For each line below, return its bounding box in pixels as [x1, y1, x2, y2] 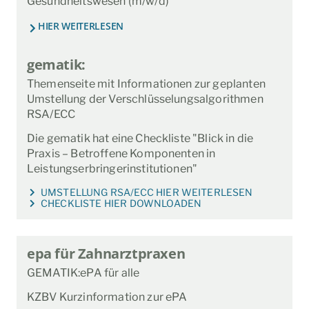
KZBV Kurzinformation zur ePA [27, 290, 188, 303]
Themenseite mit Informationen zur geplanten [27, 77, 266, 91]
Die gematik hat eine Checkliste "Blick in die [27, 132, 254, 146]
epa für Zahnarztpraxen [27, 244, 186, 263]
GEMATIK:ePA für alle [27, 266, 140, 280]
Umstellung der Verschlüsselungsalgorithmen [27, 92, 263, 106]
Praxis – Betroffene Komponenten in [27, 147, 216, 161]
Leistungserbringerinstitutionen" [27, 162, 198, 176]
